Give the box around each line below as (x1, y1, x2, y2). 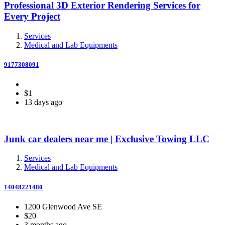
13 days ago (24, 97, 62, 106)
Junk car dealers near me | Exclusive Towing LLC (4, 133, 209, 144)
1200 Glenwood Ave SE (24, 202, 102, 211)
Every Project (4, 11, 60, 22)
